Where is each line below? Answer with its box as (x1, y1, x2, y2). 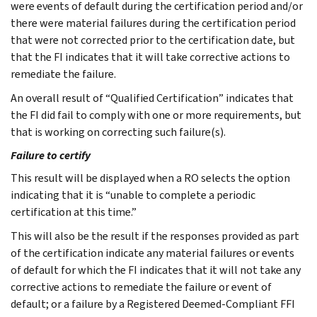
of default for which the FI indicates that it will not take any (11, 262, 301, 277)
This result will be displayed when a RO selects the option (11, 170, 290, 185)
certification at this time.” (11, 204, 137, 219)
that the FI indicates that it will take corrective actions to (11, 49, 290, 64)
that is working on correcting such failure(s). (11, 124, 226, 139)
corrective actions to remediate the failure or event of (11, 279, 272, 294)
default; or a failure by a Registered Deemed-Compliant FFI (11, 296, 295, 311)
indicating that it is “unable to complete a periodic (11, 187, 255, 202)
